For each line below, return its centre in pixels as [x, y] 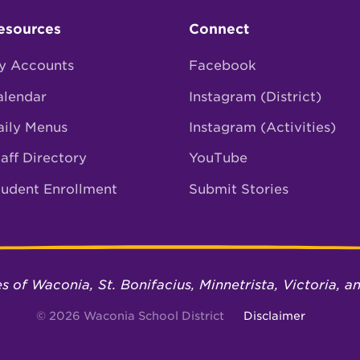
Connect [219, 29]
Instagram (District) [255, 96]
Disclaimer [274, 315]
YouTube [218, 158]
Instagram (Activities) [262, 127]
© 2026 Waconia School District [130, 315]
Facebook [223, 66]
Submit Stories [239, 189]
